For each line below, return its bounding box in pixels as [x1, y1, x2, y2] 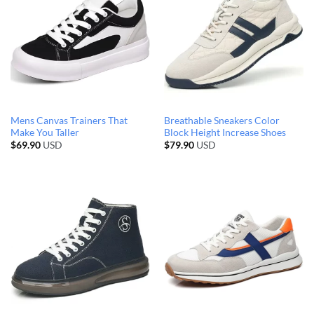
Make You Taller [10, 126, 79, 138]
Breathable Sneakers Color [163, 114, 280, 126]
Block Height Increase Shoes [163, 126, 286, 138]
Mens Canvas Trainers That [10, 114, 128, 126]
